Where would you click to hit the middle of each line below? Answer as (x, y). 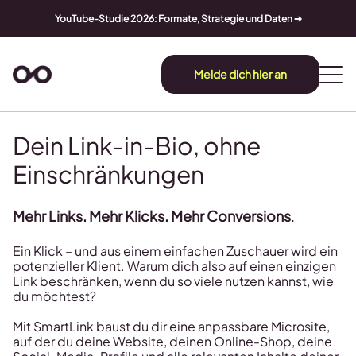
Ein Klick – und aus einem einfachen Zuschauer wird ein (175, 251)
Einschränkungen (108, 174)
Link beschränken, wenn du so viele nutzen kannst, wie (173, 281)
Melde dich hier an (240, 74)
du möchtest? (54, 296)
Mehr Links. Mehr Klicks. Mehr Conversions (152, 216)
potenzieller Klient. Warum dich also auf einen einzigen (174, 266)
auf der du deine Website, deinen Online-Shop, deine (172, 341)
